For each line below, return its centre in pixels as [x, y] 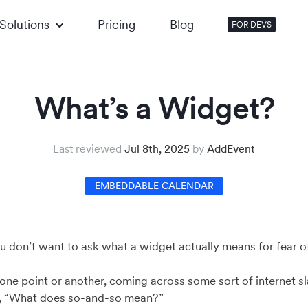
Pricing [117, 24]
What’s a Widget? [154, 108]
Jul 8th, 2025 [157, 148]
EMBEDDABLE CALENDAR [154, 186]
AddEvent [231, 148]
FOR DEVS [252, 24]
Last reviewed [89, 148]
